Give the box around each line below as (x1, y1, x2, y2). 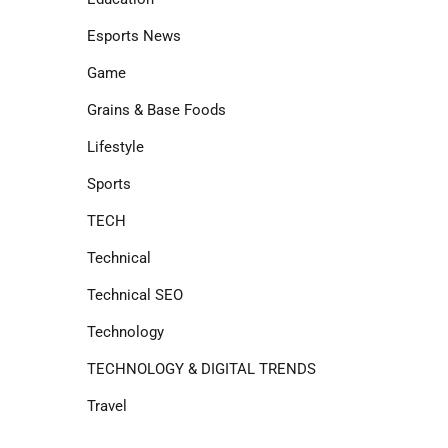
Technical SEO (86, 286, 183, 304)
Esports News (86, 27, 181, 45)
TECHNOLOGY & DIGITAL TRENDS (86, 360, 316, 378)
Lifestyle (86, 138, 144, 156)
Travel (86, 397, 127, 415)
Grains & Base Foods (86, 101, 226, 119)
